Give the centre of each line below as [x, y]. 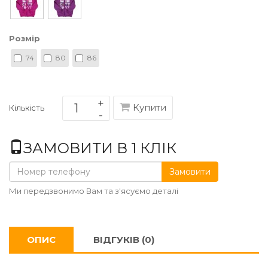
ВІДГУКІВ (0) [124, 239]
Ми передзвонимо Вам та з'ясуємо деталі [94, 191]
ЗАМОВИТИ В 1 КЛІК [100, 148]
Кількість [27, 107]
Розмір [25, 38]
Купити [150, 108]
